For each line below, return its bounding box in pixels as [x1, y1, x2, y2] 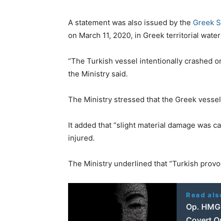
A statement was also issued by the [68, 17, 193, 27]
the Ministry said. [68, 69, 128, 78]
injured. [68, 133, 95, 143]
